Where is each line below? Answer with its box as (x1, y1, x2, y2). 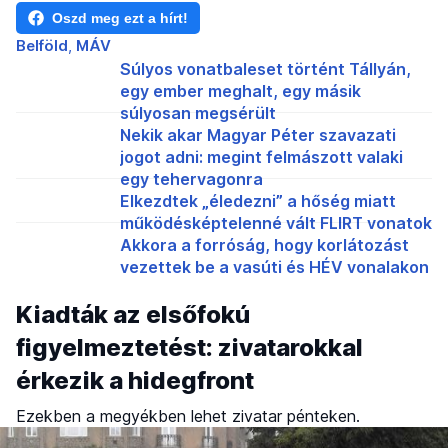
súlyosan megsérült (120, 102, 276, 123)
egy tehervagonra (120, 168, 263, 189)
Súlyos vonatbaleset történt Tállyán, (120, 58, 411, 79)
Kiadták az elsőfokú (16, 299, 250, 329)
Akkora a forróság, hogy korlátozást (120, 234, 409, 255)
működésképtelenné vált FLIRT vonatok (120, 212, 432, 233)
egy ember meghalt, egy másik (120, 80, 361, 101)
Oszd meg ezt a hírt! (52, 9, 188, 26)
